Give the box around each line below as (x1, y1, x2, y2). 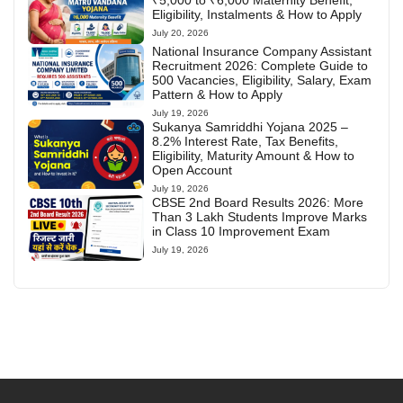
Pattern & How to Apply (152, 86, 283, 102)
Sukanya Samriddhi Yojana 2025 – (152, 119, 349, 134)
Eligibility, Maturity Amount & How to (152, 148, 355, 163)
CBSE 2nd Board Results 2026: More (152, 194, 364, 210)
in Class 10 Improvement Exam (152, 223, 331, 238)
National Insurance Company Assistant (152, 43, 372, 58)
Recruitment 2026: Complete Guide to (152, 58, 369, 73)
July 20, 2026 (152, 28, 210, 39)
